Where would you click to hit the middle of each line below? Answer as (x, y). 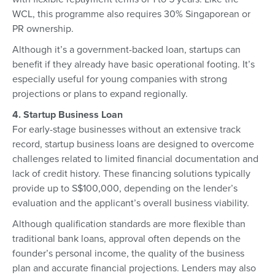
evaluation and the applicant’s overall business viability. (131, 203)
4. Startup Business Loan (68, 114)
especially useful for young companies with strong (120, 79)
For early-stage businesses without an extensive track (126, 129)
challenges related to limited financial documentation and (135, 159)
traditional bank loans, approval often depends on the (126, 238)
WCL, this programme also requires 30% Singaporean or (131, 14)
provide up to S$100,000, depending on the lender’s (125, 188)
